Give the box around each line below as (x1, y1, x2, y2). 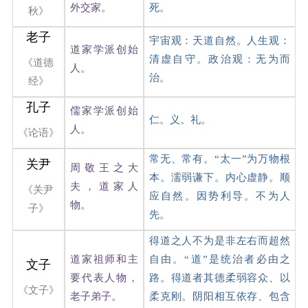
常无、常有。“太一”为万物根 (148, 153, 290, 164)
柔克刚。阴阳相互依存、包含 (148, 290, 290, 302)
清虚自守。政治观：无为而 (148, 53, 290, 65)
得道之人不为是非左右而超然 (148, 234, 290, 246)
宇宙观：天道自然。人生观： (148, 34, 290, 46)
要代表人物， (69, 272, 138, 283)
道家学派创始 (69, 43, 138, 55)
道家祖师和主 (69, 253, 138, 265)
